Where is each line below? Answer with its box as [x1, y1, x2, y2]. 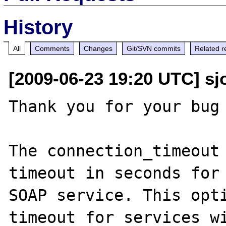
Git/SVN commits [127, 44, 181, 52]
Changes [84, 44, 113, 52]
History [4, 16, 73, 38]
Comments [35, 44, 70, 52]
